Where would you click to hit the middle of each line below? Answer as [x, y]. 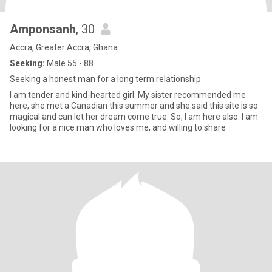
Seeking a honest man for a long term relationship [105, 79]
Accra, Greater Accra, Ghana [64, 47]
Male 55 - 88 [69, 63]
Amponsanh [43, 29]
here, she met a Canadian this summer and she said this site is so [134, 106]
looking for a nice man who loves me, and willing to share [118, 127]
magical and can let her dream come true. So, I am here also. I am [134, 117]
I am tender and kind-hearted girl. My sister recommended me [128, 95]
